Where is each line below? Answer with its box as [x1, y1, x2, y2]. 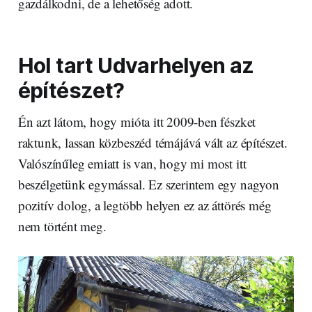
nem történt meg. [17, 217, 107, 235]
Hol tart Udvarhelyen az [17, 52, 254, 78]
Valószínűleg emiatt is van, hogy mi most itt [17, 154, 247, 172]
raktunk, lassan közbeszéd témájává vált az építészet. [17, 133, 288, 151]
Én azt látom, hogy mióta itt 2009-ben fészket [17, 112, 256, 130]
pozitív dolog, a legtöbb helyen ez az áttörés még [17, 196, 272, 214]
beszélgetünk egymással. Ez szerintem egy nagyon [17, 175, 279, 193]
